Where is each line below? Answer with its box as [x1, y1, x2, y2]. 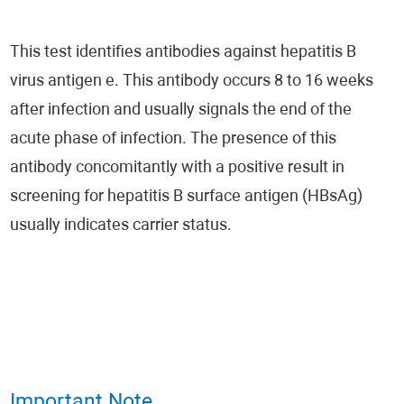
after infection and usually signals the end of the [10, 102, 353, 119]
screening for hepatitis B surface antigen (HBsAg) [10, 188, 363, 206]
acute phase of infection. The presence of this [10, 131, 337, 148]
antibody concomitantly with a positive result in [10, 160, 345, 177]
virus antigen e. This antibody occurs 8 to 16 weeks [10, 73, 374, 90]
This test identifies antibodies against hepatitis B [10, 44, 357, 61]
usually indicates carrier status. [10, 217, 233, 234]
